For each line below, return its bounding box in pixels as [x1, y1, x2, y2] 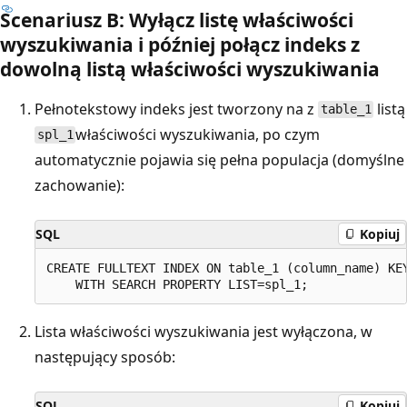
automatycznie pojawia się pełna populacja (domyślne [35, 149, 404, 170]
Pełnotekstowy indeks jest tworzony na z [35, 98, 318, 119]
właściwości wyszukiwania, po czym [75, 124, 321, 144]
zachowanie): [35, 174, 124, 195]
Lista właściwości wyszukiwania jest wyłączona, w [35, 321, 372, 342]
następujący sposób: [35, 346, 175, 367]
